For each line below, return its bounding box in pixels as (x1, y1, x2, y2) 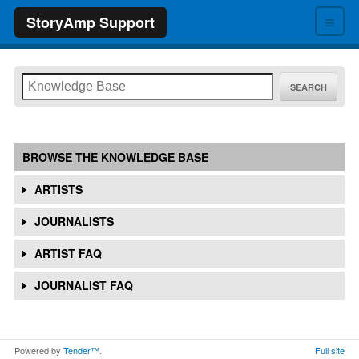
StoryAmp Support (26, 12, 155, 33)
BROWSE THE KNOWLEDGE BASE (22, 149, 208, 165)
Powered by (14, 344, 63, 357)
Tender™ (63, 344, 99, 357)
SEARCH (290, 80, 327, 93)
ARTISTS (34, 181, 83, 197)
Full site (315, 344, 345, 357)
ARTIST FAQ (34, 245, 102, 261)
